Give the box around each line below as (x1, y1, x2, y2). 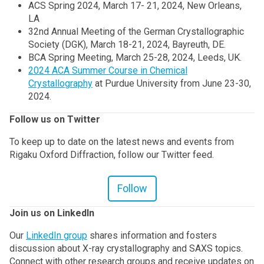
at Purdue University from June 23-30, (93, 77, 251, 89)
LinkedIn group (26, 229, 87, 241)
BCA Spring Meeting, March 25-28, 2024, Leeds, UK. (28, 51, 242, 63)
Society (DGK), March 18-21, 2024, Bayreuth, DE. (28, 38, 226, 50)
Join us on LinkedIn (9, 207, 94, 219)
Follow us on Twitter (9, 113, 100, 125)
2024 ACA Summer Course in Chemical (28, 64, 187, 76)
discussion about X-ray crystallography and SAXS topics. (9, 242, 243, 254)
